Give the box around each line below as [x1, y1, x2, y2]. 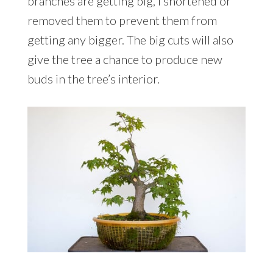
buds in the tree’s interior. [27, 71, 160, 86]
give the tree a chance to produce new [27, 51, 222, 66]
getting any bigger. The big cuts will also [27, 32, 233, 47]
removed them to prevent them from [27, 12, 217, 27]
